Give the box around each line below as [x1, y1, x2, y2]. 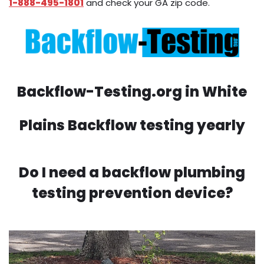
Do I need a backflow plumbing [19, 163, 245, 183]
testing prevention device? [31, 183, 233, 203]
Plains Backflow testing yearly [19, 115, 245, 136]
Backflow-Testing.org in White [17, 82, 247, 102]
